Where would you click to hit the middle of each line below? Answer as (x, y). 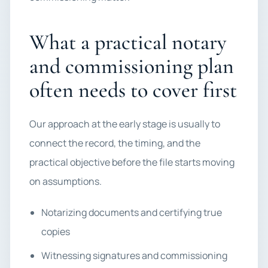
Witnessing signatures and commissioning (134, 255)
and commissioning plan (132, 66)
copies (56, 232)
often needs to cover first (133, 90)
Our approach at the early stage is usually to (125, 124)
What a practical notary (128, 42)
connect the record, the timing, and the (115, 143)
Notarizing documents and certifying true (132, 212)
